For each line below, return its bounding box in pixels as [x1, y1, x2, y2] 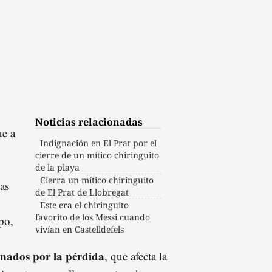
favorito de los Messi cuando [35, 211, 151, 223]
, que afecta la [104, 248, 167, 263]
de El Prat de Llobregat [35, 186, 129, 198]
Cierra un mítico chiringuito [40, 174, 154, 186]
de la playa [35, 161, 80, 173]
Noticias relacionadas [35, 115, 143, 129]
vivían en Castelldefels [35, 223, 124, 235]
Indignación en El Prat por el [40, 137, 157, 149]
